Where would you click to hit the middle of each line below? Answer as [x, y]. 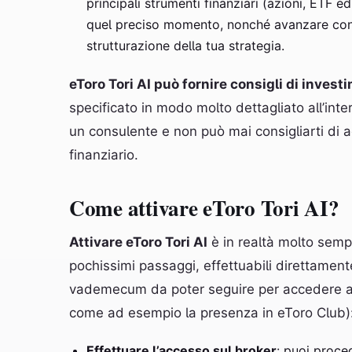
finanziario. [104, 155]
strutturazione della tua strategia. [185, 46]
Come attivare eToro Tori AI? [204, 208]
